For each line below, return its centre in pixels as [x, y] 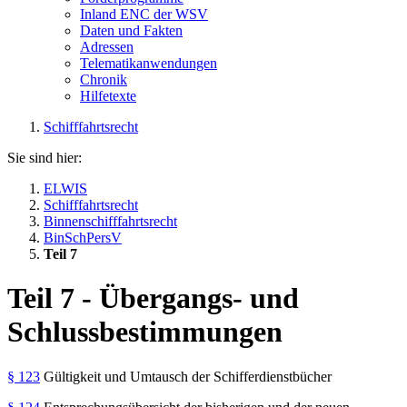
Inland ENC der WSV [144, 14]
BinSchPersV [83, 237]
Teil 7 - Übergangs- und [153, 298]
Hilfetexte [108, 95]
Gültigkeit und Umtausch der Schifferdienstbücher [186, 376]
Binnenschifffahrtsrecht [110, 221]
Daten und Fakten [131, 30]
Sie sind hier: [45, 157]
